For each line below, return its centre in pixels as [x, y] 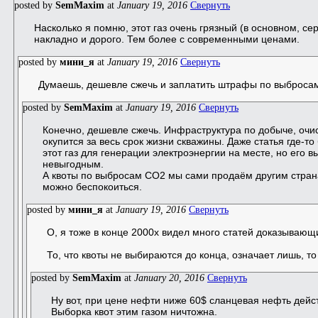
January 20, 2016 [169, 278]
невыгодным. [73, 164]
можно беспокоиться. [92, 186]
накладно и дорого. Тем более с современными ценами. [167, 39]
